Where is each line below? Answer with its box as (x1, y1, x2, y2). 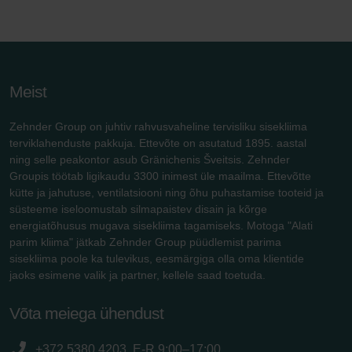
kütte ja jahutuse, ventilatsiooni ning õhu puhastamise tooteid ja (9, 185, 324, 199)
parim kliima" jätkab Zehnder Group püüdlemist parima (9, 235, 281, 248)
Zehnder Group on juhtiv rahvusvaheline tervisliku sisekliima (9, 119, 307, 133)
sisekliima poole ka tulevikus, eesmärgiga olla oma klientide (9, 251, 304, 265)
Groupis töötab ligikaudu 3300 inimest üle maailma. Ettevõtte (9, 169, 311, 182)
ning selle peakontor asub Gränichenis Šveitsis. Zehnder (9, 152, 290, 166)
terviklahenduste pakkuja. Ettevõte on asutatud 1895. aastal (9, 136, 306, 149)
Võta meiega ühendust (9, 303, 163, 322)
